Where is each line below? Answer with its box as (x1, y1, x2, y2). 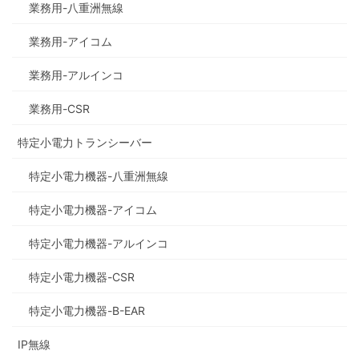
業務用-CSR (29, 102, 90, 116)
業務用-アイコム (29, 34, 112, 49)
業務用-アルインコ (29, 68, 123, 83)
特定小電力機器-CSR (29, 270, 135, 284)
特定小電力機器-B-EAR (29, 304, 145, 318)
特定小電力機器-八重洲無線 (29, 169, 168, 184)
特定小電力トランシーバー (18, 135, 152, 150)
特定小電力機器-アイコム (29, 203, 157, 217)
